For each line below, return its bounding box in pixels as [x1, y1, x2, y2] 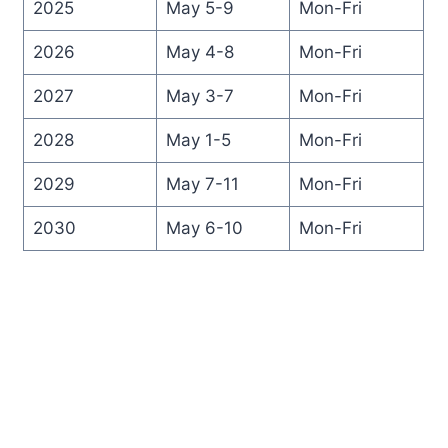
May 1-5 [165, 129, 231, 150]
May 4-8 [165, 41, 234, 62]
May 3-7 [165, 85, 234, 106]
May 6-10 [165, 217, 243, 238]
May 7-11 [165, 173, 239, 194]
